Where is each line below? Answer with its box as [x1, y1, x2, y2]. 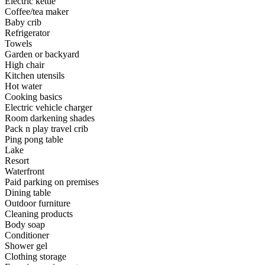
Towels [5, 38, 32, 49]
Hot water [5, 81, 42, 92]
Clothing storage [5, 251, 66, 262]
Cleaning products [5, 209, 73, 219]
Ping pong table [5, 134, 63, 145]
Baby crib [5, 17, 41, 28]
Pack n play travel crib [5, 124, 88, 134]
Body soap [5, 219, 45, 230]
